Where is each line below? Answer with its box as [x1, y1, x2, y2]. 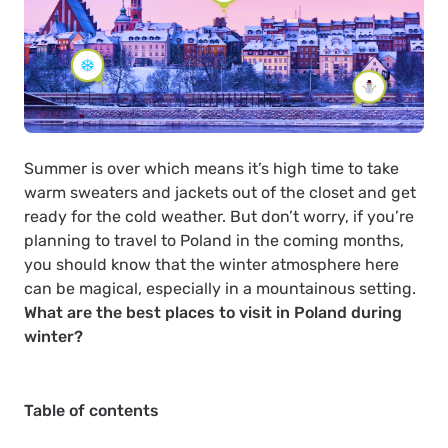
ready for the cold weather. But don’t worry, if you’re [24, 207, 414, 227]
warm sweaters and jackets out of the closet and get [24, 183, 416, 203]
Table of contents [24, 401, 159, 421]
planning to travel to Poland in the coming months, [24, 231, 404, 251]
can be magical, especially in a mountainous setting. [24, 279, 416, 299]
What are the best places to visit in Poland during [24, 303, 402, 323]
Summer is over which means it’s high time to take [24, 159, 399, 179]
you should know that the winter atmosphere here [24, 255, 399, 275]
